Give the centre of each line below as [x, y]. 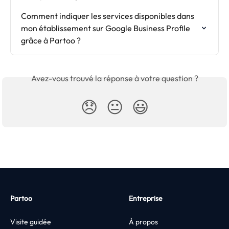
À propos [143, 222]
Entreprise [146, 199]
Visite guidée [31, 222]
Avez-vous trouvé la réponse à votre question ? [114, 78]
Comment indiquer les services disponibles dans [108, 16]
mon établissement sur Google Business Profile [106, 28]
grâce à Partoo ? [51, 40]
